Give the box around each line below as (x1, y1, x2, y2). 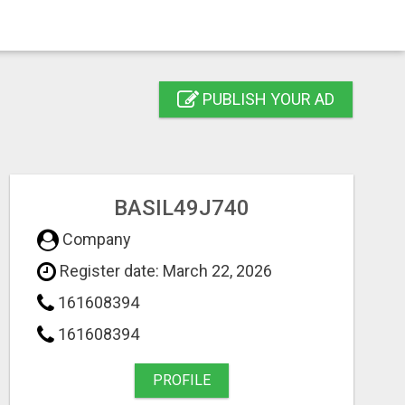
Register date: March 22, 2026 (56, 261, 272, 280)
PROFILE (152, 372, 211, 389)
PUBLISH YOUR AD (199, 89, 334, 109)
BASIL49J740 (113, 195, 250, 221)
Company (59, 230, 131, 249)
